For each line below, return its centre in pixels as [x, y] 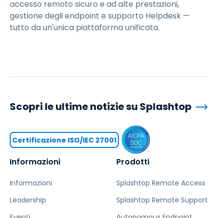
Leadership [28, 200]
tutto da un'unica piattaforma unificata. [85, 27]
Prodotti [133, 162]
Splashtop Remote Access [161, 183]
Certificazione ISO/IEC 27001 [64, 140]
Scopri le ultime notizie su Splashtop [101, 107]
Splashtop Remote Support [162, 200]
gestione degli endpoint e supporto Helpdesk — [100, 16]
